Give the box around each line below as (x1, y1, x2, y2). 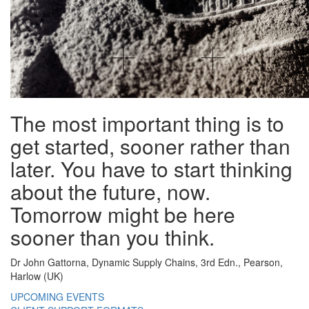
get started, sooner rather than (10, 131, 290, 161)
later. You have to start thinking (10, 154, 292, 183)
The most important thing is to (10, 108, 284, 138)
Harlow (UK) (10, 269, 63, 283)
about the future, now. (10, 177, 210, 206)
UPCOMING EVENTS (10, 290, 104, 303)
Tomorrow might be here (10, 199, 235, 229)
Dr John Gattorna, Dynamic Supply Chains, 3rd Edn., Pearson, (10, 255, 283, 269)
